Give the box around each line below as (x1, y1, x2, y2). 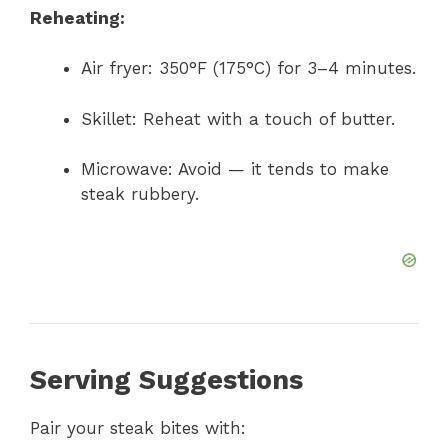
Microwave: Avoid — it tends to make (81, 159, 389, 180)
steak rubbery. (81, 184, 199, 205)
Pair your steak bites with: (30, 417, 246, 438)
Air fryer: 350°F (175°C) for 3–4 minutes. (81, 58, 416, 79)
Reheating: (30, 7, 125, 28)
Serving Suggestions (30, 363, 303, 396)
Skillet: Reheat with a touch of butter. (81, 108, 395, 129)
